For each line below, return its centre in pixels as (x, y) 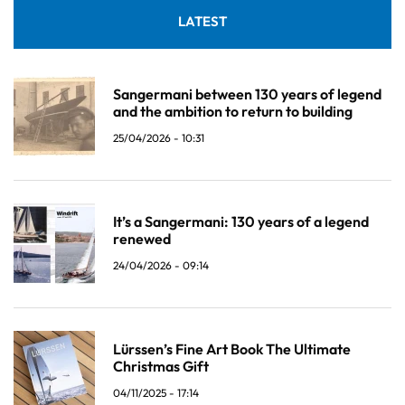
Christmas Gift (161, 367)
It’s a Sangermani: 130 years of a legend (241, 222)
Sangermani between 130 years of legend (247, 94)
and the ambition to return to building (233, 112)
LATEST (202, 22)
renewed (142, 239)
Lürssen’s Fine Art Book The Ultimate (232, 349)
